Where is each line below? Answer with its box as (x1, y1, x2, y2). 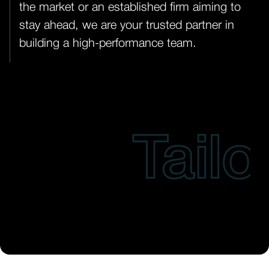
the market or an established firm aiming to (19, 2, 241, 13)
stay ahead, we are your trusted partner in (19, 20, 234, 31)
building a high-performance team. (19, 38, 196, 49)
